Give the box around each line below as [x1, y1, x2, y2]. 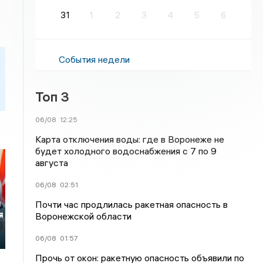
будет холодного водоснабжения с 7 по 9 [35, 145, 217, 157]
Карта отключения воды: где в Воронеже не [35, 133, 225, 145]
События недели [59, 53, 130, 65]
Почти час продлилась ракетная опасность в [35, 198, 228, 210]
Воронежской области [35, 210, 132, 222]
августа [35, 157, 69, 168]
